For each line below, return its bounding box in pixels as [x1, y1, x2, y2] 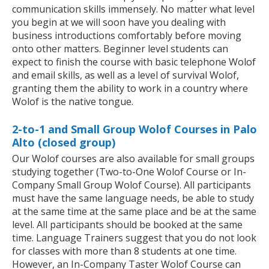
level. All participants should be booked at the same [12, 218, 243, 232]
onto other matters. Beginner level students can [12, 42, 228, 56]
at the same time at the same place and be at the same [12, 205, 256, 219]
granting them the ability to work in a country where [12, 82, 248, 95]
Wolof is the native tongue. [12, 95, 133, 109]
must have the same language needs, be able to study [12, 192, 254, 205]
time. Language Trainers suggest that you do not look [12, 231, 256, 245]
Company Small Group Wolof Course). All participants [12, 178, 251, 192]
